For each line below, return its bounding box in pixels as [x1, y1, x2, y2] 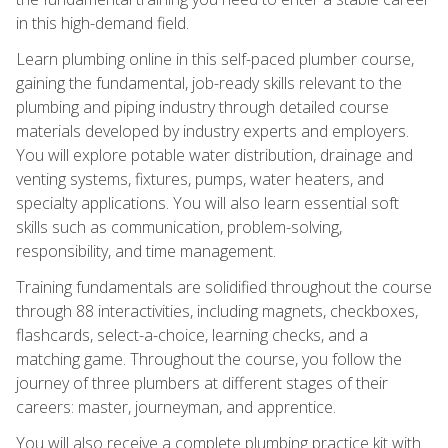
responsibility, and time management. [16, 239, 276, 262]
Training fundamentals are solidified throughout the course [16, 275, 432, 298]
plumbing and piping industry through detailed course [16, 95, 389, 118]
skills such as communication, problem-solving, [16, 215, 342, 238]
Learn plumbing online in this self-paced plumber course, [16, 47, 414, 70]
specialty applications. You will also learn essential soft [16, 191, 399, 214]
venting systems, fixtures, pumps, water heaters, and [16, 167, 384, 190]
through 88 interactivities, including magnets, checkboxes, [16, 299, 418, 322]
